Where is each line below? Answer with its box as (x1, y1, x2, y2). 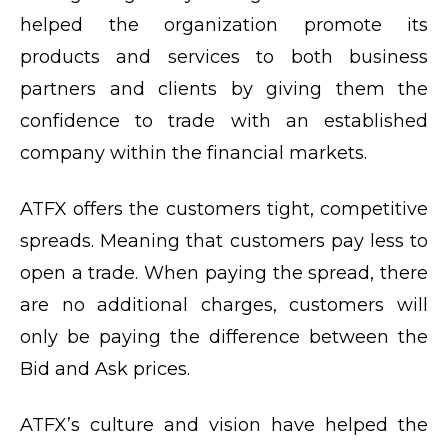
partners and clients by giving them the (20, 77, 428, 100)
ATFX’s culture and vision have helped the (20, 413, 428, 436)
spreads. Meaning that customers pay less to (20, 229, 428, 252)
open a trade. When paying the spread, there (20, 261, 428, 284)
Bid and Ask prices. (20, 357, 190, 380)
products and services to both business (20, 45, 428, 68)
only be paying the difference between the (20, 325, 428, 348)
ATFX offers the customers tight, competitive (20, 197, 428, 220)
